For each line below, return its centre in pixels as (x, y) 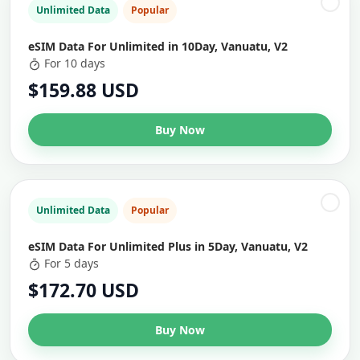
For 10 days (75, 63)
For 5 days (72, 263)
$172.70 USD (84, 290)
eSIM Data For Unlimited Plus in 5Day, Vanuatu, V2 (168, 246)
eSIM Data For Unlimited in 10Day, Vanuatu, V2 (158, 46)
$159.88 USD (84, 90)
